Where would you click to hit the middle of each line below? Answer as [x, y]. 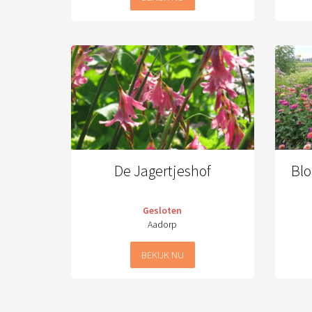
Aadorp [163, 224]
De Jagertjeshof [162, 171]
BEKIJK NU [162, 255]
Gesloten [163, 210]
